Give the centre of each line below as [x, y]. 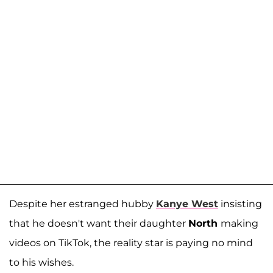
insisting [240, 204]
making [239, 223]
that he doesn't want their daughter [99, 223]
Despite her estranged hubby [83, 204]
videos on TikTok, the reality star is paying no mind [131, 243]
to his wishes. [41, 262]
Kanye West [187, 204]
